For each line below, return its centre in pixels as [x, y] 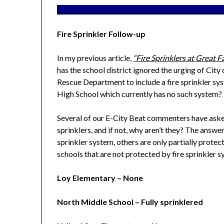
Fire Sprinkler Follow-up [101, 34]
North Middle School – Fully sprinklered [130, 202]
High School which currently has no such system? [140, 94]
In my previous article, [95, 58]
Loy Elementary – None [100, 178]
